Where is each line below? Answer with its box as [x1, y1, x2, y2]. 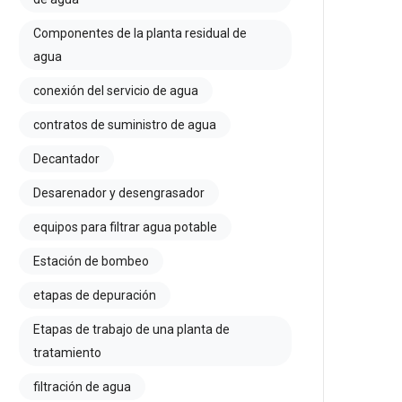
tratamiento [33, 345, 101, 360]
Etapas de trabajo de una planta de [33, 322, 230, 336]
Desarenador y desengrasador [33, 186, 205, 200]
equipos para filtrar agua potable [33, 220, 217, 234]
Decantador [33, 152, 100, 166]
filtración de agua [33, 380, 131, 394]
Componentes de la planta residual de [33, 26, 247, 40]
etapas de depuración [33, 288, 156, 302]
